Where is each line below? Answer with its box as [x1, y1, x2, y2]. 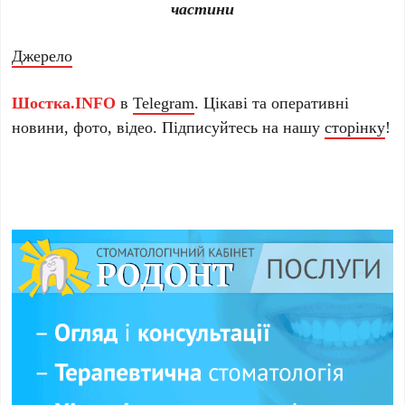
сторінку [325, 115, 386, 137]
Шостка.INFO [12, 90, 117, 113]
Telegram [133, 90, 195, 113]
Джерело [12, 43, 73, 66]
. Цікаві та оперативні [194, 90, 350, 113]
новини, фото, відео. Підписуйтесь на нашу [12, 115, 325, 137]
